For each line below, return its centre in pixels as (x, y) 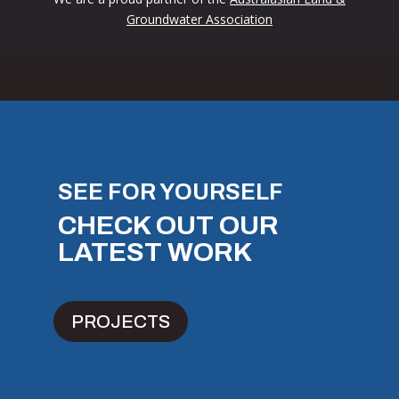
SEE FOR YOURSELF (170, 191)
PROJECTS (120, 321)
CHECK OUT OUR (168, 225)
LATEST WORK (155, 252)
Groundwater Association (199, 19)
